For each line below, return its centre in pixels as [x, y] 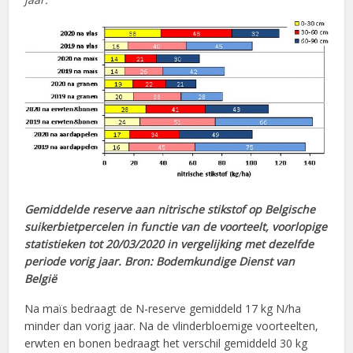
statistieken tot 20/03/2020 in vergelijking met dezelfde [169, 244]
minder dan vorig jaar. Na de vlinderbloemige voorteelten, [172, 326]
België [41, 279]
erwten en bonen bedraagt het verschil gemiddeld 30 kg [166, 344]
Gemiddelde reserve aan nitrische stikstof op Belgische [170, 210]
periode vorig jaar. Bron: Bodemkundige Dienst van [160, 262]
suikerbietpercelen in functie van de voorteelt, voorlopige [176, 227]
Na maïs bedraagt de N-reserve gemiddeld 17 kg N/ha [163, 309]
